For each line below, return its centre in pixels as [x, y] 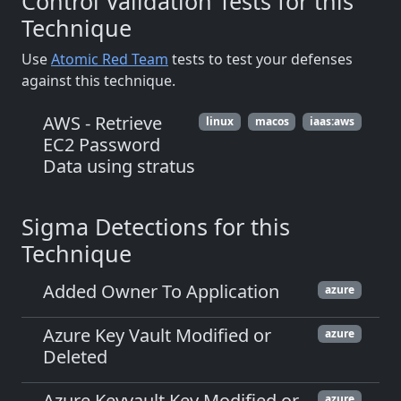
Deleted [75, 357]
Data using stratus [119, 166]
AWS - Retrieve [102, 123]
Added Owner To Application [161, 291]
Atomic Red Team [110, 59]
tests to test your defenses [260, 59]
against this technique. [98, 81]
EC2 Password [102, 145]
